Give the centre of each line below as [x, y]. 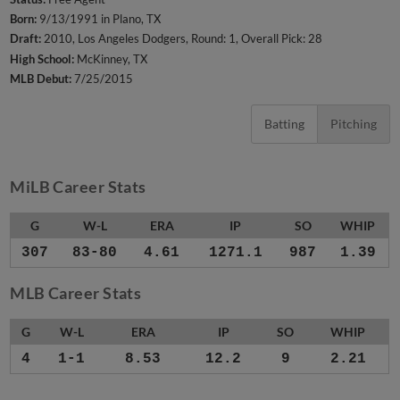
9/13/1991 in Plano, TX [99, 19]
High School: [42, 58]
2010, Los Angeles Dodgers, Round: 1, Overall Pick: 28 [182, 39]
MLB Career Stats [76, 293]
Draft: [26, 39]
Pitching [353, 124]
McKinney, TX [111, 58]
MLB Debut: [41, 78]
